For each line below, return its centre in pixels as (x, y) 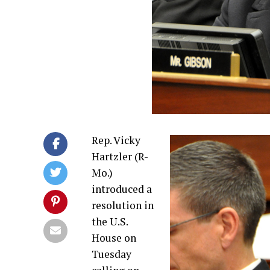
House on (114, 238)
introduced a (122, 189)
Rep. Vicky (116, 140)
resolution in (123, 205)
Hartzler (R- (120, 156)
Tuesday (111, 254)
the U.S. (110, 221)
